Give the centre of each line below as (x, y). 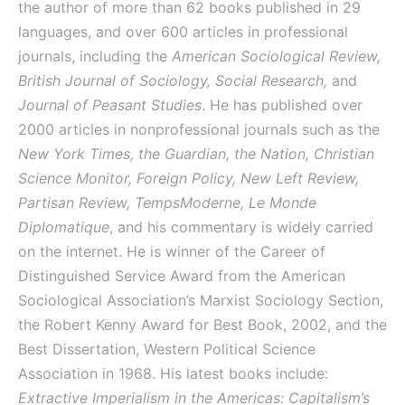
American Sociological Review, (276, 56)
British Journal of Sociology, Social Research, (175, 80)
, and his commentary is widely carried (241, 227)
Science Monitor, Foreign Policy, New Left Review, (188, 178)
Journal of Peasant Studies (110, 105)
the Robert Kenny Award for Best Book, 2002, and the (202, 325)
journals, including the (95, 56)
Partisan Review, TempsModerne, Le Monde (167, 202)
